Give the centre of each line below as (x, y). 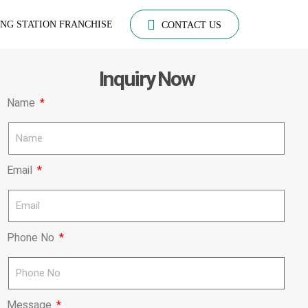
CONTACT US (191, 25)
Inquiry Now (146, 78)
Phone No (32, 237)
